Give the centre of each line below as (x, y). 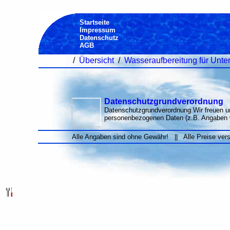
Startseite (94, 22)
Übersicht (96, 60)
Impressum (97, 30)
